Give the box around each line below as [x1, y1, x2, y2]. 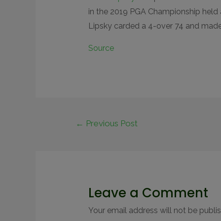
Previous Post [83, 118, 138, 128]
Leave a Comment [88, 184, 208, 202]
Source [88, 43, 114, 53]
